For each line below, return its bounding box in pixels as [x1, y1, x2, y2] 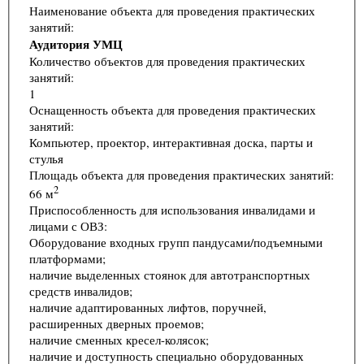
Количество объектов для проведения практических [29, 52, 305, 69]
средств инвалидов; [29, 282, 136, 299]
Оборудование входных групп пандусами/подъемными [29, 233, 323, 250]
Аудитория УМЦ [29, 34, 123, 53]
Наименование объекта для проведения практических [29, 2, 315, 19]
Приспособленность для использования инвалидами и [29, 201, 315, 218]
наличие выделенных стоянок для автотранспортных [29, 266, 310, 283]
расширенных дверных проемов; [29, 314, 207, 331]
